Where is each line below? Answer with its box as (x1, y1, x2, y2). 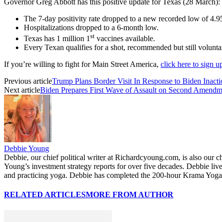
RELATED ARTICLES (4, 190, 86, 199)
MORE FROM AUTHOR (86, 190, 173, 199)
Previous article (4, 77, 52, 86)
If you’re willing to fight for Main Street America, (4, 60, 161, 69)
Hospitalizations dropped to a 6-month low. (24, 23, 159, 32)
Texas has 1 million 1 (24, 34, 90, 43)
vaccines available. (95, 34, 155, 43)
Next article (4, 86, 40, 95)
